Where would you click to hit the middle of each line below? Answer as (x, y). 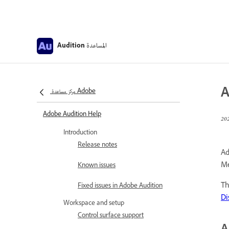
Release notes (97, 146)
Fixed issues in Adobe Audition (120, 187)
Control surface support (111, 216)
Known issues (97, 166)
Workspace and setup (94, 204)
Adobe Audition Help (72, 115)
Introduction (80, 133)
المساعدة (97, 46)
